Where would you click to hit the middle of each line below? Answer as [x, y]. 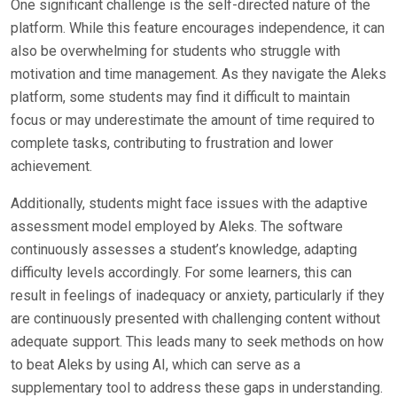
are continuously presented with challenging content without [195, 319]
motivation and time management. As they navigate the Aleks [198, 74]
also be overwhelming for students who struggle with [175, 51]
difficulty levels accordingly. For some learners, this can [181, 272]
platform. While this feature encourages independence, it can [198, 28]
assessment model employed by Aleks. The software [177, 226]
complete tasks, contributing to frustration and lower [172, 143]
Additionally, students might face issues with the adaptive [189, 203]
